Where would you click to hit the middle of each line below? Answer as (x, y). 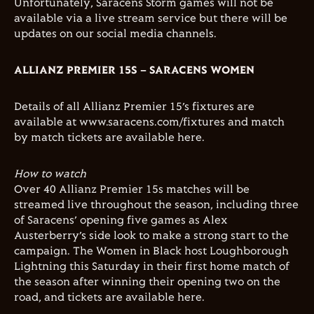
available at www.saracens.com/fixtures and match (149, 122)
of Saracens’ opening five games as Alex (121, 220)
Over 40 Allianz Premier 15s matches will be (132, 190)
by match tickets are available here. (109, 138)
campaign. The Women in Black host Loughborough (151, 251)
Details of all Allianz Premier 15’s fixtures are (134, 107)
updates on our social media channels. (115, 34)
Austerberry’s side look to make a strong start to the (151, 236)
